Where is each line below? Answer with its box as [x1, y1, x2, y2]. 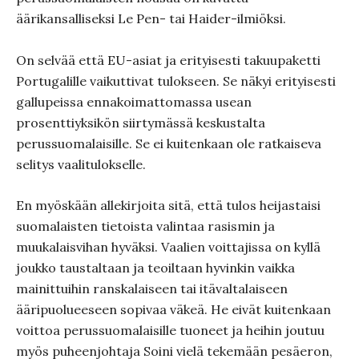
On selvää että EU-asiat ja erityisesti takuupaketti [16, 52, 321, 68]
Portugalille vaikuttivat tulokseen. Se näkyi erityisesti [16, 73, 336, 89]
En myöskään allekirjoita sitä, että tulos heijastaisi [16, 197, 321, 213]
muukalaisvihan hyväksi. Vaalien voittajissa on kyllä [16, 239, 321, 255]
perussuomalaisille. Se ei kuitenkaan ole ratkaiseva [16, 135, 321, 151]
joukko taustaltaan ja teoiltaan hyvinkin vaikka [16, 260, 295, 276]
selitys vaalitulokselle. [16, 156, 146, 172]
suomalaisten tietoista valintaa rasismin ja [16, 218, 275, 234]
